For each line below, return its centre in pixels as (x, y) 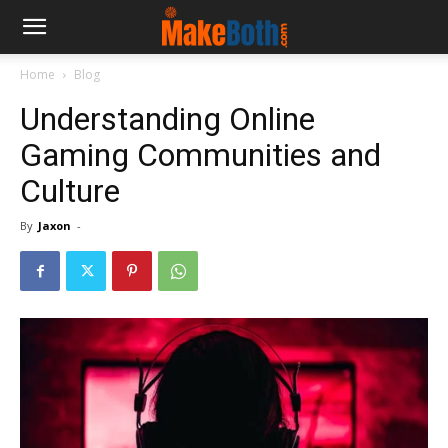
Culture (70, 191)
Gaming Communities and (200, 155)
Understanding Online (167, 119)
